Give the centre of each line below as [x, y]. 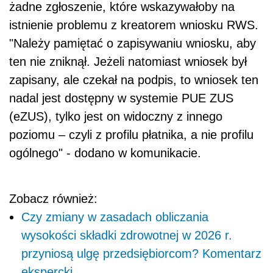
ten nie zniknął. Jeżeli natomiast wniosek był [128, 62]
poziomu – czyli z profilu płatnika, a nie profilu [131, 135]
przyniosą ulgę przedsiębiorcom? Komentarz [141, 254]
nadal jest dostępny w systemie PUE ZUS [121, 98]
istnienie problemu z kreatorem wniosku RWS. [134, 25]
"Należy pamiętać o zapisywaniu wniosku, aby [133, 44]
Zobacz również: [53, 199]
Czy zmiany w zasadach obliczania [115, 217]
